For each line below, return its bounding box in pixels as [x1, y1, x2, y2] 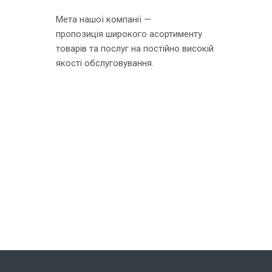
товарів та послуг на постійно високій [56, 42, 214, 54]
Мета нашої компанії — [56, 13, 151, 25]
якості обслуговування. [56, 57, 154, 69]
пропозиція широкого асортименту [56, 28, 202, 39]
